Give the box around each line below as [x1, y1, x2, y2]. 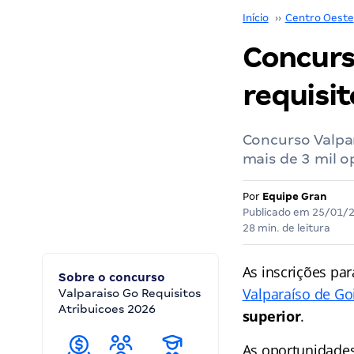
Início [242, 12, 269, 24]
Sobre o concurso [58, 271, 165, 284]
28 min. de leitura [242, 222, 330, 234]
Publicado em [242, 206, 312, 218]
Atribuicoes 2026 [58, 303, 156, 315]
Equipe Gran [262, 190, 327, 202]
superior [242, 307, 301, 326]
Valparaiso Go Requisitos [58, 287, 201, 299]
